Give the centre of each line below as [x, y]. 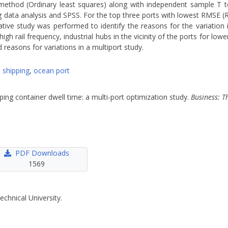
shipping [16, 70]
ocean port [52, 70]
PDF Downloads [42, 153]
